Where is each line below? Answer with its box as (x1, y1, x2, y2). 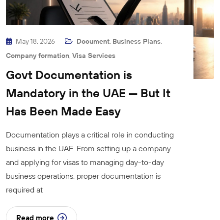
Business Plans (112, 36, 161, 46)
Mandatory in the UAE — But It (6, 85, 170, 100)
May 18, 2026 (16, 36, 56, 46)
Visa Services (72, 51, 115, 60)
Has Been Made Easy (6, 103, 121, 118)
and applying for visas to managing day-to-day (6, 157, 164, 167)
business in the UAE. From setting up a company (6, 143, 171, 153)
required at (6, 184, 43, 194)
